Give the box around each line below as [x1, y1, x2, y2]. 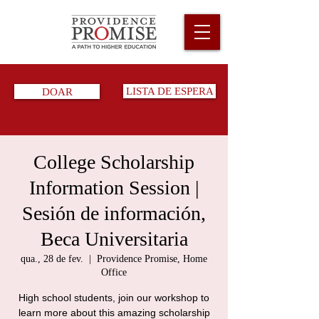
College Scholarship [33, 151, 194, 173]
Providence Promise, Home [97, 253, 207, 264]
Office [101, 267, 127, 278]
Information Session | [28, 177, 199, 199]
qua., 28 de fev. [21, 253, 83, 264]
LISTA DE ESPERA [125, 85, 214, 97]
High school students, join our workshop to [19, 292, 209, 303]
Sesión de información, [22, 202, 206, 224]
